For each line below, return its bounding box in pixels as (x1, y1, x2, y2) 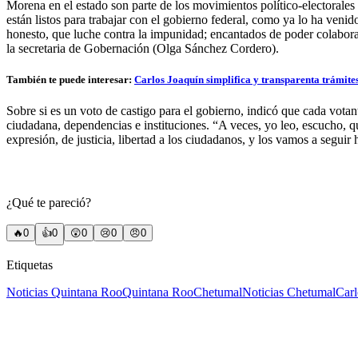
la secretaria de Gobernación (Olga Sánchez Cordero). (6, 41, 279, 55)
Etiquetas (6, 257, 53, 272)
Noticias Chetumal (242, 284, 336, 299)
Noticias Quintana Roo (6, 284, 122, 299)
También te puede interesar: (6, 73, 134, 86)
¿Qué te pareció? (6, 195, 91, 209)
